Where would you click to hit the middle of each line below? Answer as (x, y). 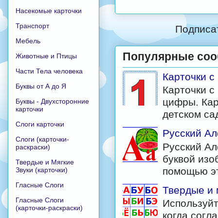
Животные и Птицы (46, 56)
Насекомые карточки (49, 10)
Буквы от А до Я (41, 86)
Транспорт (32, 26)
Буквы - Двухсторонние (52, 101)
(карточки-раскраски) (49, 208)
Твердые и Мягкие (45, 162)
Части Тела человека (49, 71)
